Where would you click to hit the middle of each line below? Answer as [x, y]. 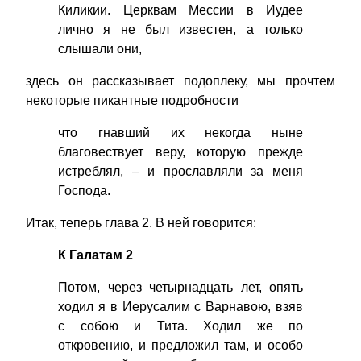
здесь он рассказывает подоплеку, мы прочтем [180, 81]
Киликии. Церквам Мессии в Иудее [180, 10]
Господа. [84, 191]
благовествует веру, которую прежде [180, 152]
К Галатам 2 [95, 255]
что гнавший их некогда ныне [180, 133]
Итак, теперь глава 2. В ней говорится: [141, 223]
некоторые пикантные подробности [132, 101]
